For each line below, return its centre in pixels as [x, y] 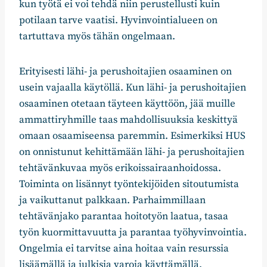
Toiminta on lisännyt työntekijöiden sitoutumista [129, 184]
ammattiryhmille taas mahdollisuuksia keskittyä [128, 120]
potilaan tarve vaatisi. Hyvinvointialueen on [118, 21]
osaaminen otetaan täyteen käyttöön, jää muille [127, 104]
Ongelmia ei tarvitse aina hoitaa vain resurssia [124, 249]
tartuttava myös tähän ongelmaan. [97, 37]
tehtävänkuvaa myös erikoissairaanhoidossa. [120, 168]
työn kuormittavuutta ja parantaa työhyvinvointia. [133, 233]
